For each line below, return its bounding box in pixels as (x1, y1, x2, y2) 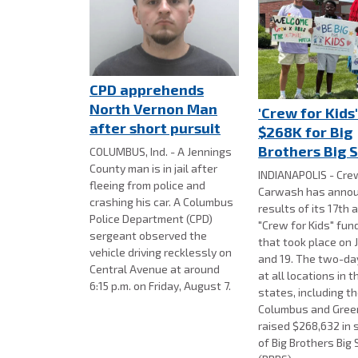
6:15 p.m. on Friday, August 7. (89, 279, 231, 293)
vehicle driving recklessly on (89, 245, 232, 260)
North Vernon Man (89, 100, 217, 118)
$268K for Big (258, 122, 353, 141)
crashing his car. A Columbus (89, 195, 233, 209)
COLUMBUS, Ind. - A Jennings (89, 145, 232, 159)
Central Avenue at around (89, 262, 220, 276)
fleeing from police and (89, 178, 205, 193)
